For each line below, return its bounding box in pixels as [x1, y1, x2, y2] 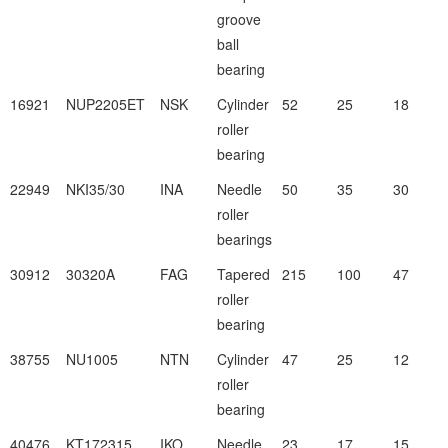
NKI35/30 [65, 179, 125, 199]
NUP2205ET [65, 94, 145, 114]
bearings [216, 229, 272, 249]
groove [216, 9, 261, 29]
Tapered [216, 264, 270, 284]
